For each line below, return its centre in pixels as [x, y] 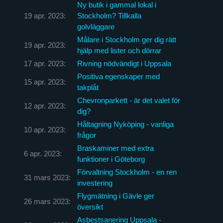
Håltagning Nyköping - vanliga [125, 124]
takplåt [88, 87]
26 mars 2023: [47, 201]
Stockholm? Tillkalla [109, 15]
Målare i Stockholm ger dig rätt [126, 39]
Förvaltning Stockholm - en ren [127, 172]
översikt [90, 207]
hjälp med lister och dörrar [119, 50]
